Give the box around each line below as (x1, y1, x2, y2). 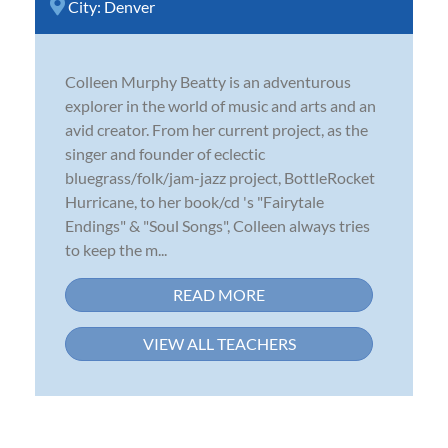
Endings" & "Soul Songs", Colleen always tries (65, 215, 370, 235)
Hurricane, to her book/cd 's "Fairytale (65, 191, 324, 211)
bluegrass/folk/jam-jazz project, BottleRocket (65, 167, 375, 187)
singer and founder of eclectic (65, 143, 265, 163)
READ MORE (173, 284, 265, 304)
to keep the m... (65, 239, 167, 259)
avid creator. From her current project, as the (65, 119, 368, 139)
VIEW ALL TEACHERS (142, 333, 296, 353)
